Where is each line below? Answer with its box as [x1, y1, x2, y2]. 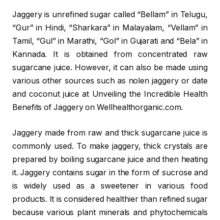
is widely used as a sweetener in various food [12, 181, 208, 191]
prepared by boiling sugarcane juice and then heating [12, 154, 208, 164]
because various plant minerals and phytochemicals [12, 207, 208, 217]
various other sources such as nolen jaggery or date [12, 76, 208, 86]
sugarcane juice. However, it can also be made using [12, 63, 208, 73]
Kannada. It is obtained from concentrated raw [12, 50, 208, 59]
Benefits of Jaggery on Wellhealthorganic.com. [12, 103, 183, 112]
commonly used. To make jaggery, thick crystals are [12, 141, 208, 151]
